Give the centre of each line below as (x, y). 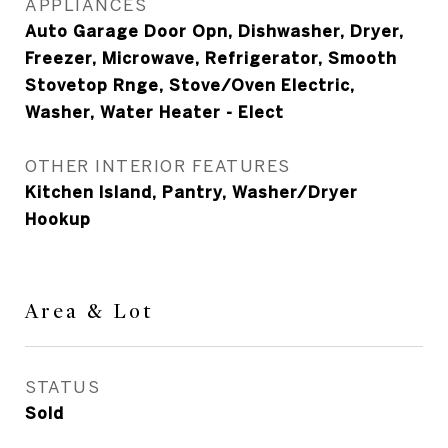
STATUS (62, 386)
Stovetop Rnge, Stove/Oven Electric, (190, 85)
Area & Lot (89, 311)
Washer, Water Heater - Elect (154, 112)
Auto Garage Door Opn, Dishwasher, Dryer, (214, 31)
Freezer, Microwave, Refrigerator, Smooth (211, 58)
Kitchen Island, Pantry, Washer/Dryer (191, 192)
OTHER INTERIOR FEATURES (158, 165)
